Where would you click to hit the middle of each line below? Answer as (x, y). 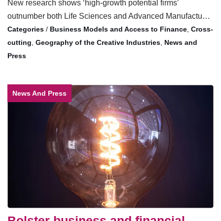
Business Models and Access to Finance (118, 29)
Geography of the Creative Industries (98, 42)
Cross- (202, 29)
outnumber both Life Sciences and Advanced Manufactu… (109, 16)
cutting (19, 42)
